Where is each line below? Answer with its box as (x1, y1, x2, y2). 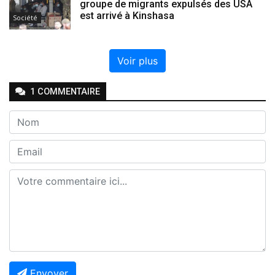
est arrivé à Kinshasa (80, 10, 174, 22)
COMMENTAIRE (35, 87, 100, 98)
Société (13, 13, 37, 23)
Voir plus (117, 55, 158, 68)
